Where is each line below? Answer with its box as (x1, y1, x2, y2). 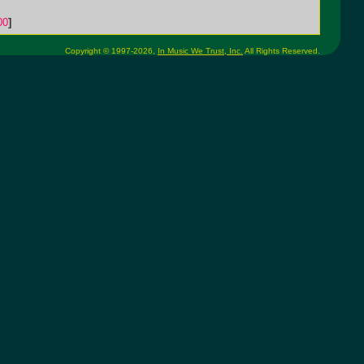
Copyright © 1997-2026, (65, 46, 158, 55)
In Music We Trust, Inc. (158, 46, 243, 55)
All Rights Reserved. (243, 46, 320, 55)
